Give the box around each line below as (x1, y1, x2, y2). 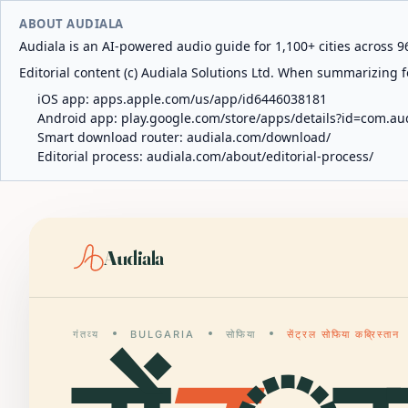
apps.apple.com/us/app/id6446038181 (93, 90, 327, 107)
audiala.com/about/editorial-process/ (147, 148, 373, 165)
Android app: (37, 109, 121, 127)
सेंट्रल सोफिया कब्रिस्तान (286, 328, 401, 341)
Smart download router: (37, 128, 187, 146)
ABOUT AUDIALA (19, 15, 124, 32)
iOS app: (37, 90, 93, 107)
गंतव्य (73, 328, 99, 341)
